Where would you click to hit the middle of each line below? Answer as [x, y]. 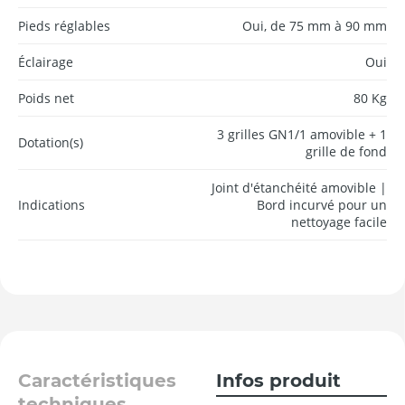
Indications [52, 204]
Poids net [46, 98]
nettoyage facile [339, 221]
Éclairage [46, 61]
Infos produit [278, 380]
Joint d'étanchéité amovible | [299, 187]
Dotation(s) [51, 143]
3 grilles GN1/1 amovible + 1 [302, 134]
